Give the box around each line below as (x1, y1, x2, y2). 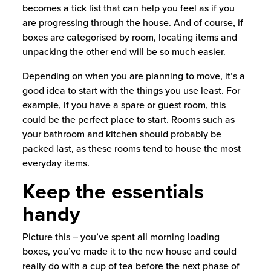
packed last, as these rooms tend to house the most (22, 142, 241, 155)
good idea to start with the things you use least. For (22, 83, 240, 97)
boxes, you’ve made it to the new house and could (22, 244, 237, 258)
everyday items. (22, 156, 90, 170)
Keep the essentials (22, 176, 204, 207)
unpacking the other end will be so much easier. (22, 45, 226, 59)
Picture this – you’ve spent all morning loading (22, 230, 220, 244)
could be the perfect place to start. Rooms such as (22, 113, 235, 126)
